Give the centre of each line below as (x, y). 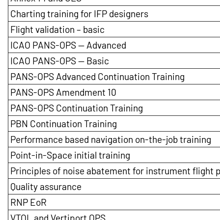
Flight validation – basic (57, 29)
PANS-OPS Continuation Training (77, 108)
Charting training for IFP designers (79, 14)
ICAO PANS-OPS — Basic (60, 61)
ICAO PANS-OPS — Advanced (68, 45)
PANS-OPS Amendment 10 (63, 92)
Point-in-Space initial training (70, 155)
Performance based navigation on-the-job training (111, 139)
